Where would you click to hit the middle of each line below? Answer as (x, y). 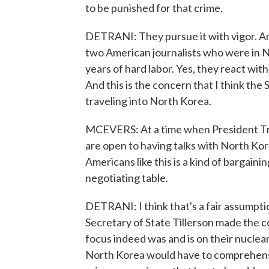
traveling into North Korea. (148, 101)
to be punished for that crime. (154, 8)
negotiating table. (127, 178)
